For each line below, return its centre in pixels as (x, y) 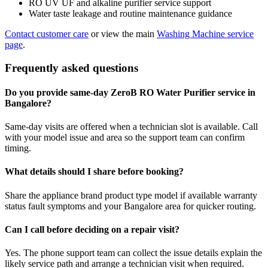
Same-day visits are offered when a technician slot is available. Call (131, 127)
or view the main (123, 33)
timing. (18, 148)
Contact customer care (47, 33)
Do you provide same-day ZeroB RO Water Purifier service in (130, 92)
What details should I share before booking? (94, 172)
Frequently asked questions (71, 68)
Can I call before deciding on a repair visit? (92, 229)
